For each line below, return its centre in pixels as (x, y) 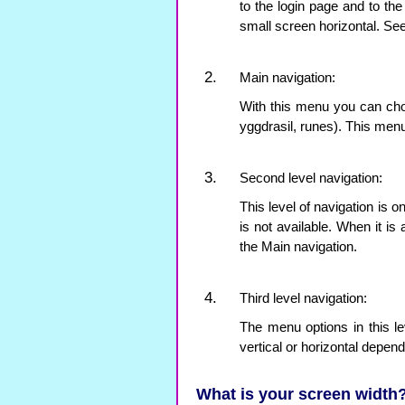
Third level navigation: (303, 298)
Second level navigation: (311, 178)
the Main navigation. (298, 247)
